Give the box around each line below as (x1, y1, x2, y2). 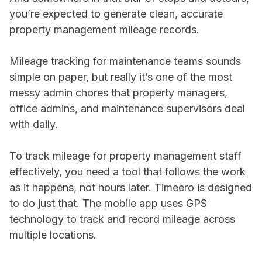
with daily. (9, 118, 58, 130)
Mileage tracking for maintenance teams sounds (9, 55, 241, 67)
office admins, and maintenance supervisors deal (9, 102, 245, 115)
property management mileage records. (9, 23, 199, 36)
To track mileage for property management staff (9, 150, 242, 162)
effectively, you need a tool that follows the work (9, 166, 246, 178)
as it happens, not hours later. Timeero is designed (9, 181, 252, 194)
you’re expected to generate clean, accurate (9, 8, 223, 20)
